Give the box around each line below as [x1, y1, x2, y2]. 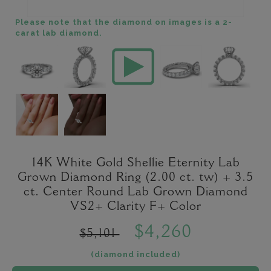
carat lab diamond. [15, 28, 102, 38]
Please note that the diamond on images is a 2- [15, 18, 232, 27]
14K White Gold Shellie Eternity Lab [31, 157, 240, 170]
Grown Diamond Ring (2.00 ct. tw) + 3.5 [18, 172, 253, 184]
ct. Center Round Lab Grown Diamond [23, 186, 248, 199]
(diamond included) [91, 250, 180, 260]
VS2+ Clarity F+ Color [70, 201, 201, 214]
